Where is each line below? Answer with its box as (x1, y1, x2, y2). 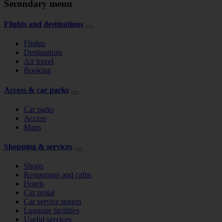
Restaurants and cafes (24, 170, 91, 179)
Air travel (24, 57, 54, 66)
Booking (24, 66, 51, 75)
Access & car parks (4, 85, 69, 94)
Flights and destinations (4, 20, 83, 29)
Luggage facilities (24, 206, 79, 215)
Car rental (24, 188, 55, 197)
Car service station (24, 197, 81, 206)
